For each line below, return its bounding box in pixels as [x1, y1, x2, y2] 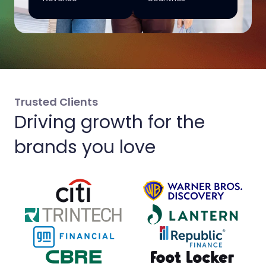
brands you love [14, 134, 156, 160]
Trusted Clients [14, 94, 100, 110]
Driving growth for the [14, 109, 205, 135]
